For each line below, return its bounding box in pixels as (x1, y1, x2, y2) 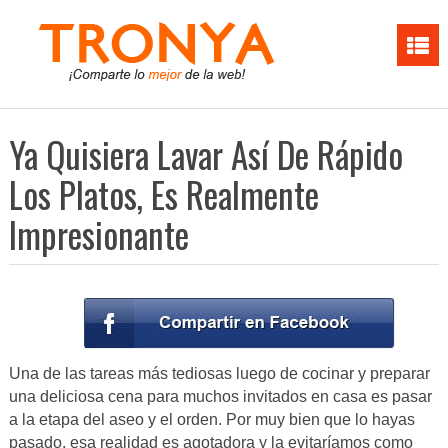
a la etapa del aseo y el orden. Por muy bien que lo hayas (8, 411, 415, 429)
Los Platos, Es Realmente (8, 168, 319, 220)
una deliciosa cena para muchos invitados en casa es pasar (8, 388, 432, 406)
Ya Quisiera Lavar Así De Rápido (8, 128, 403, 180)
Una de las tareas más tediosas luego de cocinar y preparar (8, 365, 430, 383)
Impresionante (8, 208, 189, 260)
